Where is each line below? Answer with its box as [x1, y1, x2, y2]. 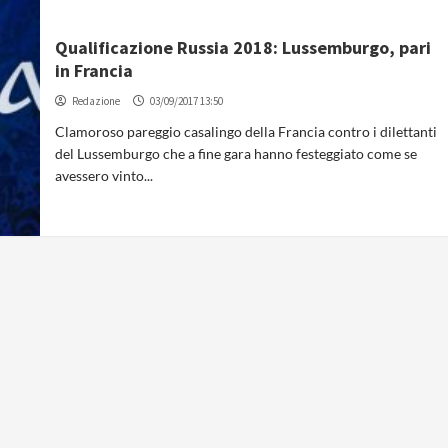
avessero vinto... [55, 166, 154, 184]
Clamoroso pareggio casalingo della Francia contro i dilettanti [55, 122, 438, 140]
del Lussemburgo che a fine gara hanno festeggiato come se [55, 144, 418, 162]
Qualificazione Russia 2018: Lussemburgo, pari [55, 35, 432, 59]
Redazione [72, 93, 121, 108]
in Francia [55, 58, 134, 82]
